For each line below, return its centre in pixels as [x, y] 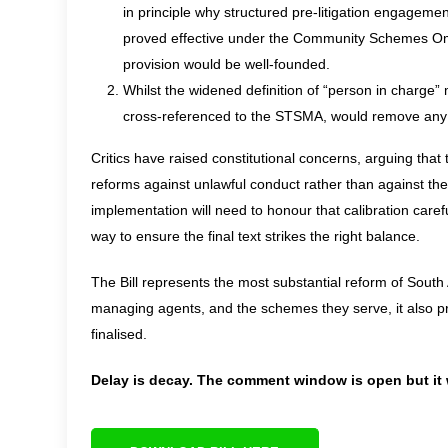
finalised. [119, 334]
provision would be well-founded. [226, 64]
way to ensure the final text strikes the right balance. [255, 236]
